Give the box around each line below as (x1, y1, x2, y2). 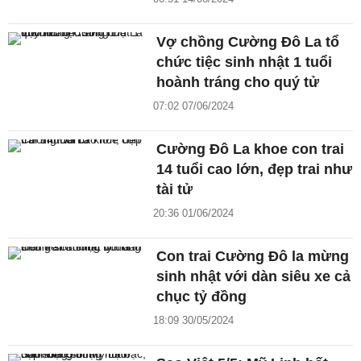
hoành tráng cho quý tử (156, 73, 320, 90)
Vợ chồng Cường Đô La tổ (156, 33, 340, 50)
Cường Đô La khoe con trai (156, 140, 345, 157)
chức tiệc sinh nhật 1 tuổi (156, 53, 333, 70)
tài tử (156, 180, 193, 197)
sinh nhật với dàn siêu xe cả (156, 268, 351, 284)
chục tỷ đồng (156, 288, 247, 305)
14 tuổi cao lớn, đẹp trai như (156, 160, 353, 177)
